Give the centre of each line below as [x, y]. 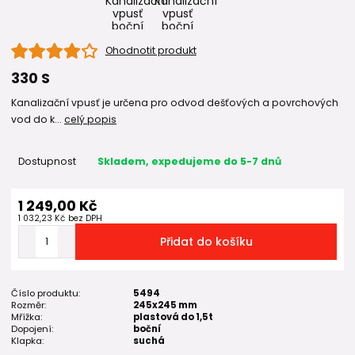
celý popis [90, 120]
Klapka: [27, 340]
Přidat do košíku [206, 241]
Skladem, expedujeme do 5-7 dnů [189, 162]
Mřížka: [27, 317]
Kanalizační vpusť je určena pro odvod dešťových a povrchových [175, 103]
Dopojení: [32, 328]
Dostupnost [47, 162]
